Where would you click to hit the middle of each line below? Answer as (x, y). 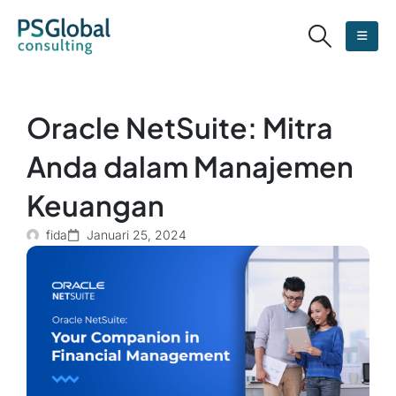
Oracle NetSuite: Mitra (180, 127)
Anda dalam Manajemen (190, 166)
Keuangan (95, 205)
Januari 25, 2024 (137, 234)
